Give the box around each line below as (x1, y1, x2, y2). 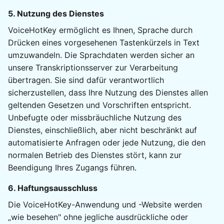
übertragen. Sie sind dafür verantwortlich (8, 75, 164, 85)
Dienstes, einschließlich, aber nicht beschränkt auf (8, 125, 197, 135)
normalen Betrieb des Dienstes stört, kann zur (8, 150, 181, 160)
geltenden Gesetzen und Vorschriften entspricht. (8, 100, 191, 110)
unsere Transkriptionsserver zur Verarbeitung (8, 62, 178, 73)
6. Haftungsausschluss (8, 183, 97, 193)
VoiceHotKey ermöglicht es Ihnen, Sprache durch (8, 25, 192, 35)
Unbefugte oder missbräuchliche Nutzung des (8, 112, 181, 123)
